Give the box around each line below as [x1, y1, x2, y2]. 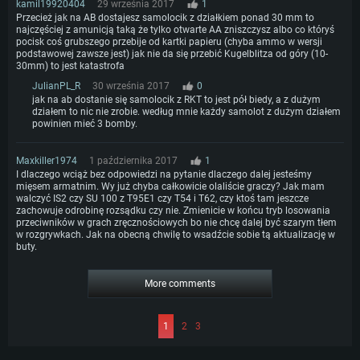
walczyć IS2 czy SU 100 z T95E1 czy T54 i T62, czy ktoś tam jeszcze [16, 193, 309, 205]
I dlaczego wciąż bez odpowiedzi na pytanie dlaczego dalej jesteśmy [16, 169, 312, 181]
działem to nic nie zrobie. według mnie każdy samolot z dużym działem [32, 106, 341, 118]
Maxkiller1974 [16, 155, 77, 167]
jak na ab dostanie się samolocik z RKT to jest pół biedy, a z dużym [32, 94, 321, 106]
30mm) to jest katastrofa [16, 60, 125, 72]
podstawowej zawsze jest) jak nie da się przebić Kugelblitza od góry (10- [16, 48, 328, 60]
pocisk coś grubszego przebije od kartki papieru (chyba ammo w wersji [16, 36, 322, 48]
